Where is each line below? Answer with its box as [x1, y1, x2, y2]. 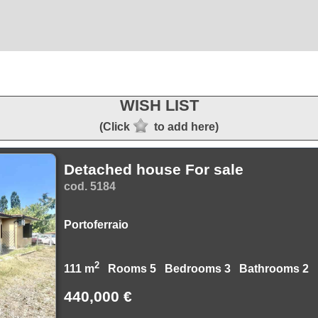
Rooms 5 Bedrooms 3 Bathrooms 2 [99, 263, 314, 275]
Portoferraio [64, 219, 128, 231]
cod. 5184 [64, 180, 116, 192]
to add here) [154, 120, 219, 133]
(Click [99, 120, 130, 133]
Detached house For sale [64, 161, 243, 177]
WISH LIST [119, 97, 199, 114]
